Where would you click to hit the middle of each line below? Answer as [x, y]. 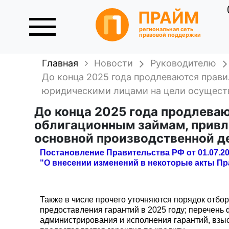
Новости [114, 63]
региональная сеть [166, 29]
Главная [60, 63]
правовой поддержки [170, 35]
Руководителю [184, 63]
